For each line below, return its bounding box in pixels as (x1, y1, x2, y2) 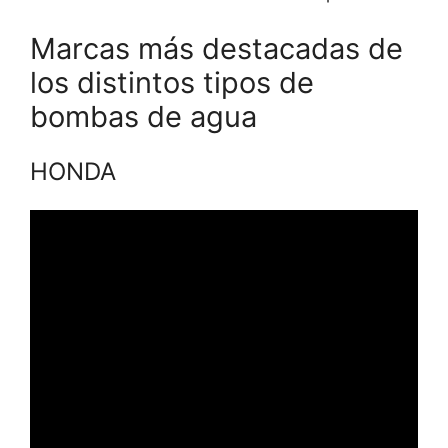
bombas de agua (30, 98, 257, 134)
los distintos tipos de (30, 64, 314, 100)
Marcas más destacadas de (30, 30, 403, 66)
